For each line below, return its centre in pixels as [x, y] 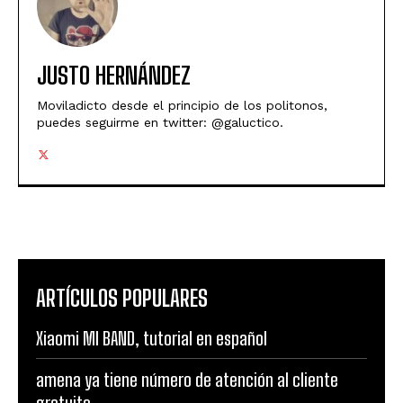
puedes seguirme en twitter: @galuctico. [160, 123]
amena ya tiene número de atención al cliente [187, 380]
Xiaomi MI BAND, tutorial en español [152, 339]
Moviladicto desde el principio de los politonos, [182, 106]
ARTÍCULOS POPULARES [122, 299]
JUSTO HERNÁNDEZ [114, 76]
